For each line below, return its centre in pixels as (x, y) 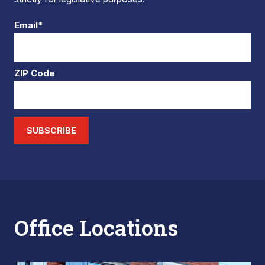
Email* (29, 25)
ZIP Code (35, 73)
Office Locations (96, 228)
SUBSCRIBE (51, 130)
